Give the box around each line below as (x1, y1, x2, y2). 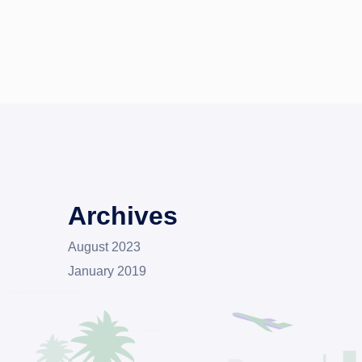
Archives (68, 201, 178, 230)
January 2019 (68, 264, 146, 278)
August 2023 (68, 240, 141, 254)
